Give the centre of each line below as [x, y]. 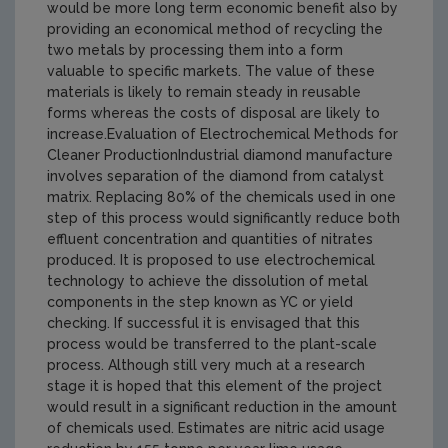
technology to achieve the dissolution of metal [207, 280]
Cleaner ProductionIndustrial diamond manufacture [220, 154]
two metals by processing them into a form [195, 49]
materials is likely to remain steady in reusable [204, 91]
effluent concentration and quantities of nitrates [210, 238]
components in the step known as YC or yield [200, 301]
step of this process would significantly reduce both [223, 217]
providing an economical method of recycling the [215, 28]
